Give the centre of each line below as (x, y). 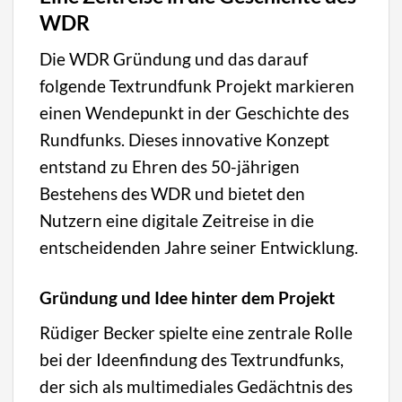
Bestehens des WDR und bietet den (173, 194)
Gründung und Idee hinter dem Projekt (188, 297)
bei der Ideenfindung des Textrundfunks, (192, 360)
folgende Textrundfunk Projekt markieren (197, 86)
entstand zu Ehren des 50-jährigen (170, 167)
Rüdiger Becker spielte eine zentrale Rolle (197, 333)
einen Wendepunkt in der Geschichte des (195, 113)
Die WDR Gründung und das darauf (174, 59)
